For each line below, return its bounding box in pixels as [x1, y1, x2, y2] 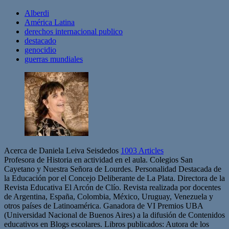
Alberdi [25, 8, 49, 17]
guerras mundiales [25, 54, 83, 63]
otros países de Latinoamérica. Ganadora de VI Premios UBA [4, 201, 203, 210]
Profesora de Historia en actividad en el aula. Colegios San [4, 155, 193, 164]
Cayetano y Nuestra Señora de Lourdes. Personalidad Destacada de [4, 164, 221, 173]
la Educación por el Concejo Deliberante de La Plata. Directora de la [4, 173, 225, 182]
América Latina [25, 17, 75, 27]
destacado [25, 36, 56, 45]
